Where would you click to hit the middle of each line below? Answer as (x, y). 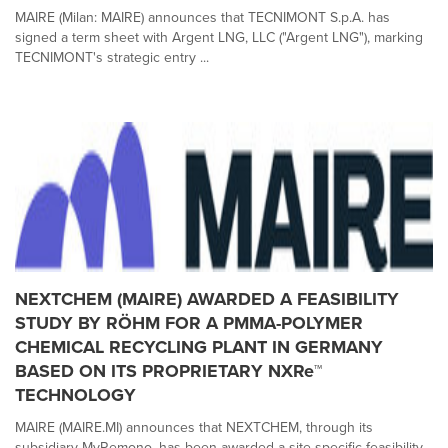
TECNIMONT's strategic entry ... (112, 57)
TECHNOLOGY (75, 395)
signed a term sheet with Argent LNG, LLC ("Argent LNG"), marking (219, 37)
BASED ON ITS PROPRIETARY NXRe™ (168, 371)
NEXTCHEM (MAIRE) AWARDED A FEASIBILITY (207, 299)
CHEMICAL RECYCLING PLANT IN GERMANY (199, 347)
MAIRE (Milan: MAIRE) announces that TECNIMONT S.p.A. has (202, 17)
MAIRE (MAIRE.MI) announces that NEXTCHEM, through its (194, 427)
